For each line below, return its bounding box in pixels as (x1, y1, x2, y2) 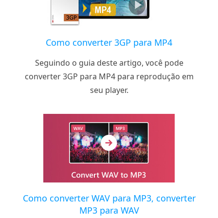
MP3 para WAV (79, 204, 139, 217)
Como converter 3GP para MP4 (46, 36, 172, 49)
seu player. (90, 85, 128, 96)
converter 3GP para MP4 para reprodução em (24, 71, 194, 82)
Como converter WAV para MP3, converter (22, 192, 196, 204)
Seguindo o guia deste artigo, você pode (35, 57, 183, 69)
